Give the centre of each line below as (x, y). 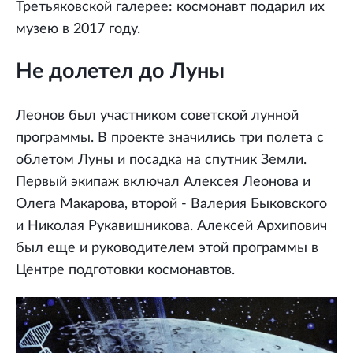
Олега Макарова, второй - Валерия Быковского (171, 204)
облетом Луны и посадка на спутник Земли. (161, 160)
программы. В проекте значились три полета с (170, 138)
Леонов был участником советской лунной (157, 116)
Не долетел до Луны (120, 71)
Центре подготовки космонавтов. (125, 271)
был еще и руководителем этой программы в (167, 249)
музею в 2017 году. (78, 29)
